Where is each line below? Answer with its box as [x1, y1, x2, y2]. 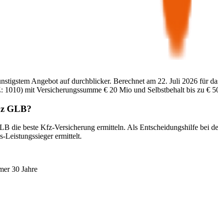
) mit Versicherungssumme [20, 85, 102, 94]
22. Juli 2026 [158, 76, 198, 85]
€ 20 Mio [104, 85, 132, 94]
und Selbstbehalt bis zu [132, 85, 204, 94]
